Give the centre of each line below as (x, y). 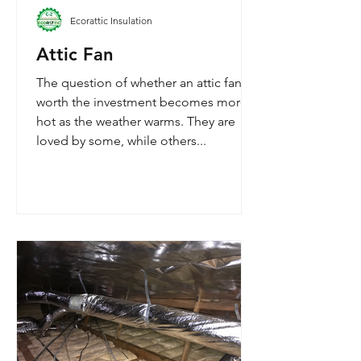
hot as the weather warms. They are (136, 121)
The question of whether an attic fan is (145, 83)
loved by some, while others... (121, 141)
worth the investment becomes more (142, 102)
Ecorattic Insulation (111, 20)
